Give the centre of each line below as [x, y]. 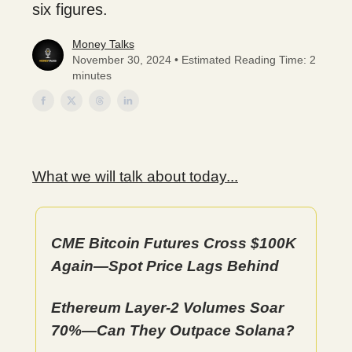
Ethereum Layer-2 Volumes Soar [167, 308]
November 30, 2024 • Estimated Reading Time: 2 [194, 60]
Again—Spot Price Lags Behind [165, 266]
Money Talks [103, 44]
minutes [92, 75]
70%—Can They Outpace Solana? [173, 330]
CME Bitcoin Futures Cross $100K [174, 243]
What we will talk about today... [135, 176]
